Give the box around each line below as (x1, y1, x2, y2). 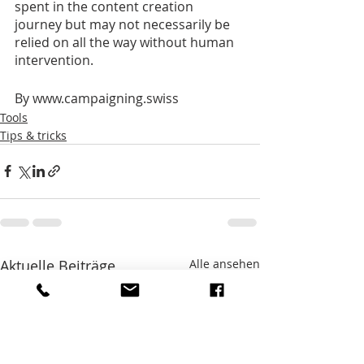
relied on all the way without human (15, 32, 237, 51)
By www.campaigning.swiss (15, 89, 179, 107)
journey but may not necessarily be (15, 15, 233, 33)
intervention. (15, 50, 93, 69)
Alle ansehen (189, 255, 260, 271)
